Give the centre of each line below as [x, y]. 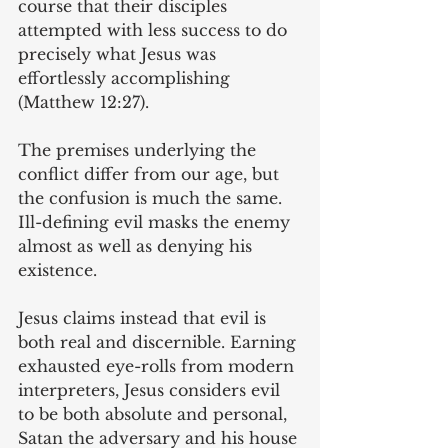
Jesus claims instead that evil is [144, 318]
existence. [57, 270]
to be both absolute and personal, [155, 414]
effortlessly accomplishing [126, 78]
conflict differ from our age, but [151, 174]
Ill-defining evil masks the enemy [156, 222]
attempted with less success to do [155, 30]
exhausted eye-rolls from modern [158, 366]
